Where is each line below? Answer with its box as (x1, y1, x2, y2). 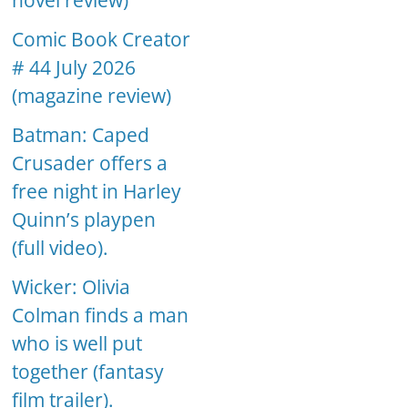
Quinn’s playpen (12, 207, 157, 233)
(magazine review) (12, 83, 172, 109)
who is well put (12, 331, 143, 357)
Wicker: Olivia (12, 274, 131, 301)
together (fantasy (12, 359, 165, 385)
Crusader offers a (12, 150, 168, 177)
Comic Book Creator (12, 26, 191, 53)
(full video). (12, 235, 109, 261)
